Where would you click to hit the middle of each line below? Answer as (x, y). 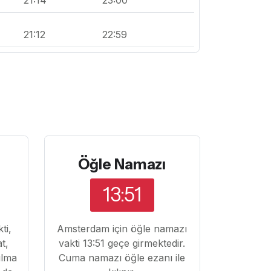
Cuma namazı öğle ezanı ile (122, 257)
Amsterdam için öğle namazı (122, 228)
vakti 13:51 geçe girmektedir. (122, 243)
